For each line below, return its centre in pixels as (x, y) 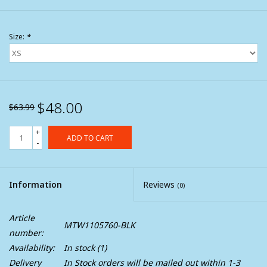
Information (35, 185)
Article (22, 218)
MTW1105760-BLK (100, 225)
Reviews (160, 185)
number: (26, 233)
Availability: (32, 248)
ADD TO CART (90, 138)
